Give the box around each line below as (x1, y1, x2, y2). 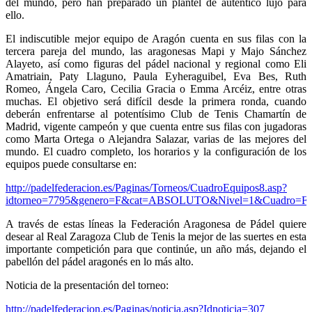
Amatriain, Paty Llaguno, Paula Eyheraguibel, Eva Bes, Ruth (6, 70, 306, 83)
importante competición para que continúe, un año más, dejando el (6, 243, 306, 256)
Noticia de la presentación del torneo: (6, 279, 169, 292)
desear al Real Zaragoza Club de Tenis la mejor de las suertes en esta (6, 231, 306, 243)
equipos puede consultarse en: (6, 158, 136, 171)
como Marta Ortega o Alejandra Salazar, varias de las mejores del (6, 133, 306, 146)
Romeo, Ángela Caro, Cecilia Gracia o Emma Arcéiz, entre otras (6, 83, 306, 95)
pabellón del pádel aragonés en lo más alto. (6, 256, 194, 268)
